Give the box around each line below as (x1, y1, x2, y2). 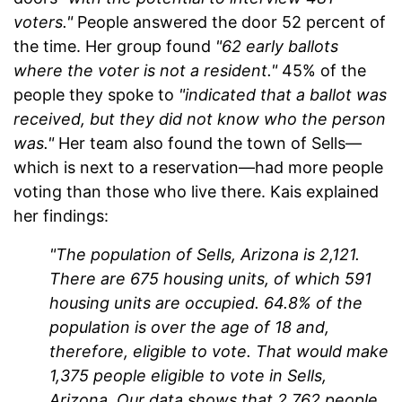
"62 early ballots (215, 37, 338, 57)
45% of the (277, 61, 366, 81)
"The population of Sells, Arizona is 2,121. (49, 245, 360, 265)
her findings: (13, 206, 109, 226)
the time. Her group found (13, 37, 215, 57)
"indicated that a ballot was (179, 85, 387, 105)
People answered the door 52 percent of (73, 13, 386, 32)
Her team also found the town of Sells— (54, 134, 362, 153)
